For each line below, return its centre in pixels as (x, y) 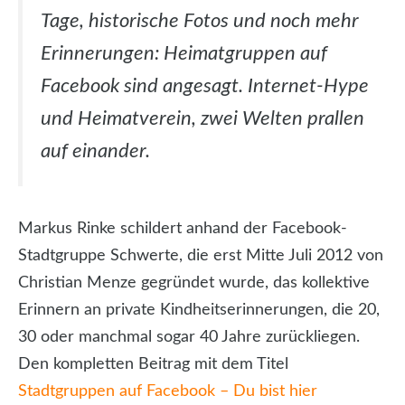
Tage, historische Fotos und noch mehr (200, 21)
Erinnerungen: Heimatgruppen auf (184, 54)
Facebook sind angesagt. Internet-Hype (205, 86)
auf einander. (95, 151)
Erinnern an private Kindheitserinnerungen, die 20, (199, 311)
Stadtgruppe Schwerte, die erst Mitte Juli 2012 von (201, 256)
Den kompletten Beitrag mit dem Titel (153, 365)
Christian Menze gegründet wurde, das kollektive (194, 283)
